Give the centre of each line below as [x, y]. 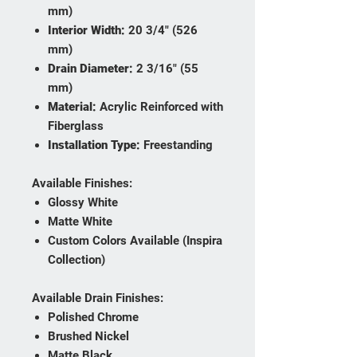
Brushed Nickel [88, 337]
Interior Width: [86, 31]
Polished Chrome [93, 318]
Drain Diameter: [90, 69]
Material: [72, 107]
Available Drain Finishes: [98, 298]
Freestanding [177, 145]
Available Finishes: [82, 184]
